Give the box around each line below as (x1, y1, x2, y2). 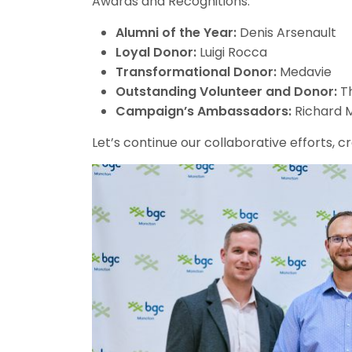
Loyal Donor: (115, 42, 196, 61)
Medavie (277, 62, 332, 81)
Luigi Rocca (196, 42, 267, 61)
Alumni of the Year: (115, 23, 236, 42)
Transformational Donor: (115, 62, 277, 81)
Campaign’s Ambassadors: (115, 101, 291, 120)
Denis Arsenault (236, 23, 336, 42)
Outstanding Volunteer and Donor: (115, 82, 337, 101)
